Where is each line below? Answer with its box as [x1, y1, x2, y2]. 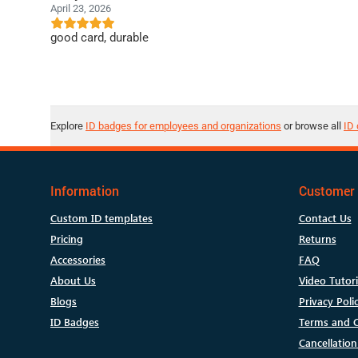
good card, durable [50, 30, 149, 46]
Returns [298, 232, 336, 246]
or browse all [281, 120, 344, 133]
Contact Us [298, 211, 352, 225]
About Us [50, 273, 96, 288]
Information [50, 182, 119, 200]
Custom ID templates [50, 211, 153, 225]
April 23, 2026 [50, 2, 111, 14]
